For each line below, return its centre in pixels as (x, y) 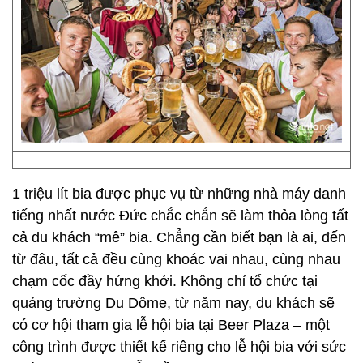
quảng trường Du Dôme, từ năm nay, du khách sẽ (173, 303)
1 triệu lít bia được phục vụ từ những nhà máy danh (179, 194)
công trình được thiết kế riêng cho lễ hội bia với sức (179, 347)
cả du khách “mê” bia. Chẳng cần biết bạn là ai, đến (179, 237)
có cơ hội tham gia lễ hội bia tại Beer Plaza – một (171, 325)
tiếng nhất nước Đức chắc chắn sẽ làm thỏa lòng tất (180, 216)
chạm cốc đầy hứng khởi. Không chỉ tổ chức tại (165, 281)
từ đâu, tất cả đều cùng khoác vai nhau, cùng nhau (176, 259)
